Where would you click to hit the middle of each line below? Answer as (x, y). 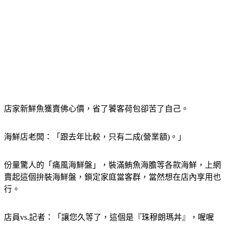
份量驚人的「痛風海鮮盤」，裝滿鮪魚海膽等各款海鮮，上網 (113, 177)
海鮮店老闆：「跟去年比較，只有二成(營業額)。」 (95, 149)
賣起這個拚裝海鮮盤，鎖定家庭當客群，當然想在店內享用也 (113, 189)
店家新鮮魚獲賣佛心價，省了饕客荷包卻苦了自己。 (96, 121)
